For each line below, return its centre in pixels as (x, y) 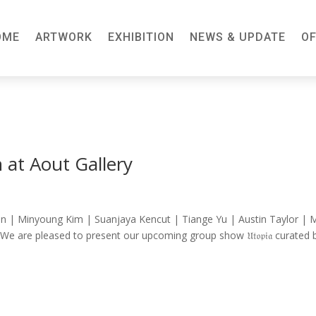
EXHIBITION (141, 37)
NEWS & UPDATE (237, 37)
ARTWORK (63, 37)
